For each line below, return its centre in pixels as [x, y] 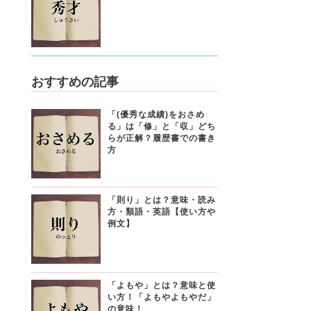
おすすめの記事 [75, 82]
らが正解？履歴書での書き [161, 138]
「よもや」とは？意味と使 [161, 285]
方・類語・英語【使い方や [161, 211]
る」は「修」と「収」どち [161, 126]
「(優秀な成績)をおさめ [156, 114]
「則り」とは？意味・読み [161, 200]
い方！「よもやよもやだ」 [161, 297]
